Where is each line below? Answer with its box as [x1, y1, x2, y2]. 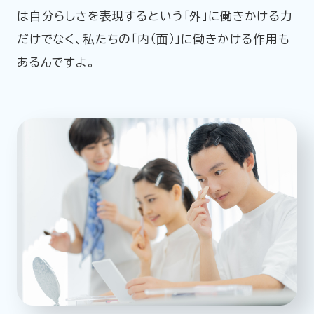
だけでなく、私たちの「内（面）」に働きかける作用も [16, 32, 290, 45]
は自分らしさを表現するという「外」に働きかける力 [16, 9, 293, 22]
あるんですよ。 [16, 55, 95, 68]
